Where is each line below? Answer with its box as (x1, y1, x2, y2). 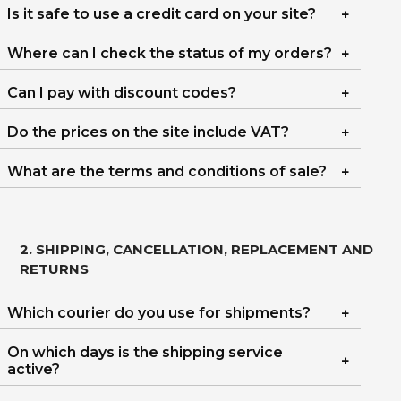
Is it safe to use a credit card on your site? (7, 5, 316, 22)
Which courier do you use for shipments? (7, 304, 311, 321)
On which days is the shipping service (7, 344, 283, 361)
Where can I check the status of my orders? (7, 45, 332, 62)
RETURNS (20, 260, 90, 277)
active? (7, 361, 60, 378)
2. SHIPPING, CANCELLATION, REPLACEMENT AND (20, 241, 374, 258)
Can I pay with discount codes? (7, 84, 236, 101)
